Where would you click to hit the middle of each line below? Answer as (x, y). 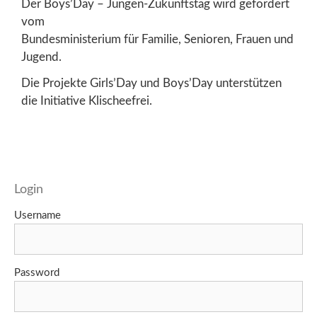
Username (38, 216)
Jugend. (41, 57)
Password (37, 273)
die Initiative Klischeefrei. (87, 101)
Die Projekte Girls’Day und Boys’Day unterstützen (151, 83)
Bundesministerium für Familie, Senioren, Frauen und (157, 40)
